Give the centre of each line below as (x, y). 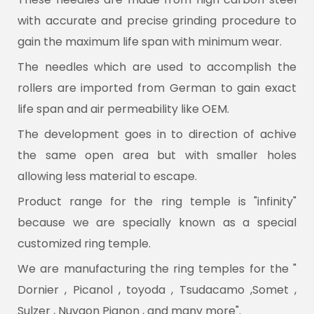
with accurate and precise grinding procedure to (157, 21)
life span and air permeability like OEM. (123, 109)
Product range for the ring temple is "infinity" (157, 202)
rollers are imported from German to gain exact (157, 88)
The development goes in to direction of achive (157, 135)
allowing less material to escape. (107, 177)
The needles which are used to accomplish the (157, 67)
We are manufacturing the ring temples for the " (157, 269)
